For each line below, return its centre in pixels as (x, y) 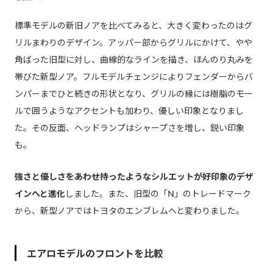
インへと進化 (40, 193)
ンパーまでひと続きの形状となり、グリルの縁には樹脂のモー (134, 94)
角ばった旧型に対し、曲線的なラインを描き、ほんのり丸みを (134, 59)
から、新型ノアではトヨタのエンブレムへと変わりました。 (129, 211)
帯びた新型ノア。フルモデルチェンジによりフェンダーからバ (134, 76)
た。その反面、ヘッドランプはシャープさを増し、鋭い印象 (129, 128)
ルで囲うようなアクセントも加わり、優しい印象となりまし (129, 111)
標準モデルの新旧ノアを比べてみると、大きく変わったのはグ (133, 25)
